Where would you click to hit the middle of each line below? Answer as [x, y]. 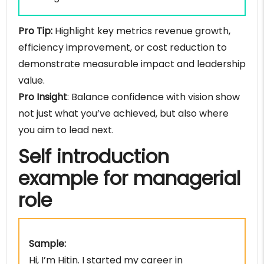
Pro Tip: [35, 31]
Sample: [47, 244]
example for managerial [129, 179]
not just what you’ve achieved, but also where [123, 114]
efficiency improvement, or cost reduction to [123, 48]
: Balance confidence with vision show [154, 97]
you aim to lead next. [66, 130]
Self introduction [94, 157]
